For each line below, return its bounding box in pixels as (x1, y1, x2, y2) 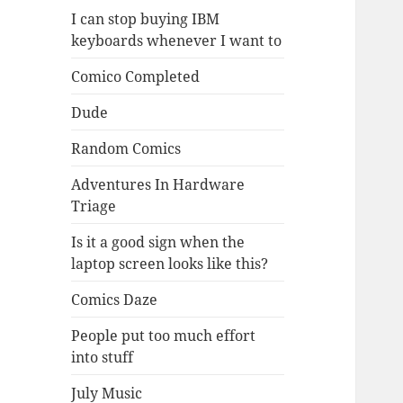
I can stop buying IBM (71, 8, 220, 29)
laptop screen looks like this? (71, 253, 269, 273)
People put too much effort (71, 325, 256, 345)
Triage (71, 195, 117, 216)
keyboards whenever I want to (71, 30, 282, 50)
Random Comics (71, 138, 182, 158)
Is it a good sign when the (71, 231, 246, 252)
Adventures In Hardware (71, 174, 246, 194)
